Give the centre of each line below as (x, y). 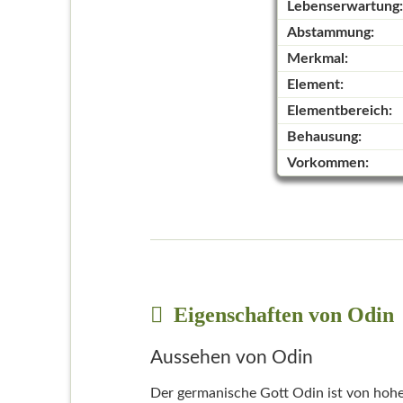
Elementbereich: (339, 111)
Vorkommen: (327, 163)
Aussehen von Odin (231, 357)
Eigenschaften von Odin (281, 315)
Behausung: (324, 137)
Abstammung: (330, 33)
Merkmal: (317, 59)
